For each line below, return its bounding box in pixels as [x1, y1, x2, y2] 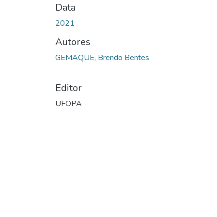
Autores [55, 35, 91, 48]
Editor [55, 81, 82, 94]
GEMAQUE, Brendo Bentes [55, 52, 149, 63]
